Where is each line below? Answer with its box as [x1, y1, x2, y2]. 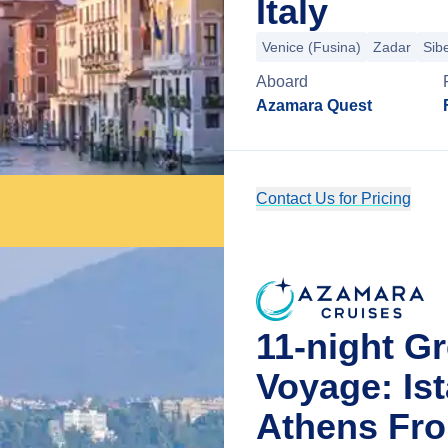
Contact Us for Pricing [256, 190, 411, 207]
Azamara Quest [256, 97, 372, 114]
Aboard [256, 73, 308, 90]
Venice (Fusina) [262, 39, 361, 55]
